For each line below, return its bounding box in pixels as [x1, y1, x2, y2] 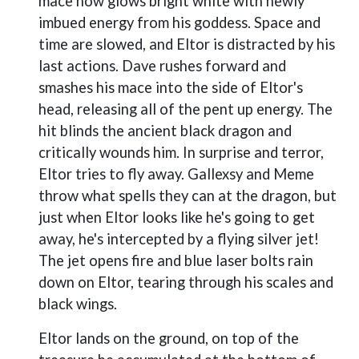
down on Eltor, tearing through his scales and [38, 273, 333, 291]
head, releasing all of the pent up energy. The [38, 100, 333, 118]
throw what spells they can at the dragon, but [38, 187, 337, 204]
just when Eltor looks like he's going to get [38, 208, 315, 226]
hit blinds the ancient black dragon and [38, 122, 292, 139]
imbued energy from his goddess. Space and [38, 14, 321, 31]
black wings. [38, 295, 117, 313]
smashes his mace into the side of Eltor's [38, 79, 303, 96]
